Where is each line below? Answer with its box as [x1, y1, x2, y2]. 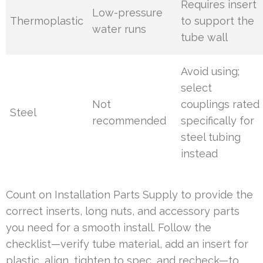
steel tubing [181, 131, 241, 144]
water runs [92, 23, 147, 36]
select [181, 82, 213, 95]
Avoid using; [181, 65, 240, 78]
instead [181, 147, 218, 160]
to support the [181, 15, 255, 28]
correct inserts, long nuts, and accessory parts [6, 205, 240, 218]
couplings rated [181, 98, 260, 111]
